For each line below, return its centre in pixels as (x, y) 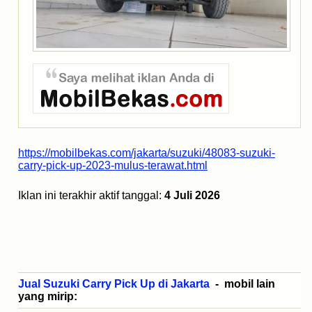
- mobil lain (242, 284)
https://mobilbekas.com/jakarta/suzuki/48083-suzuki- (147, 153)
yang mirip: (48, 297)
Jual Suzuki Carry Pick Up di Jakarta (114, 284)
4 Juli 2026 (192, 196)
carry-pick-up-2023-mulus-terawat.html (113, 166)
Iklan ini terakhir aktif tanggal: (91, 196)
